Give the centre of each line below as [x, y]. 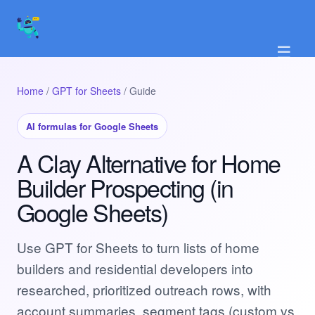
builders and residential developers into [135, 268]
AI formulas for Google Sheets [92, 126]
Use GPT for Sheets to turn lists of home [138, 247]
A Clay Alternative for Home [149, 163]
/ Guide [139, 91]
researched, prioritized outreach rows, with [144, 289]
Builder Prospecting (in [125, 187]
